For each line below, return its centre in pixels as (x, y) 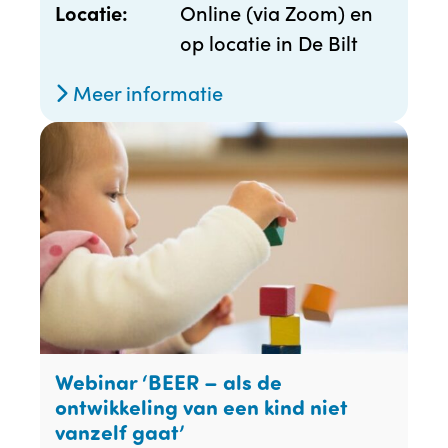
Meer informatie (145, 91)
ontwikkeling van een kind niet (201, 407)
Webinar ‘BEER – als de (168, 382)
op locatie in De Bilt (269, 41)
